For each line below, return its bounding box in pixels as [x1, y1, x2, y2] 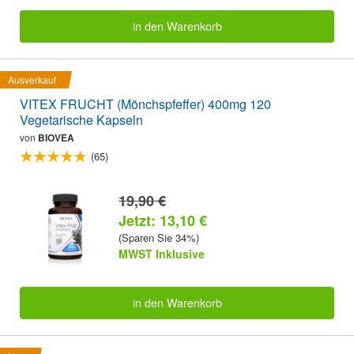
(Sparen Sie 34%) [119, 229, 199, 245]
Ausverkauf [8, 72, 56, 86]
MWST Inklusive [119, 245, 205, 262]
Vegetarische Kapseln [20, 110, 143, 129]
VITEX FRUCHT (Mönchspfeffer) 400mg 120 [20, 94, 271, 113]
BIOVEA [38, 130, 74, 145]
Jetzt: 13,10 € [119, 209, 207, 231]
